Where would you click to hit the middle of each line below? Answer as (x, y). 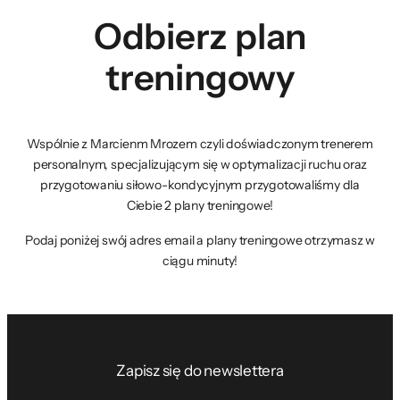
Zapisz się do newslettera (200, 371)
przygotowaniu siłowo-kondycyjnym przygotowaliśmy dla (200, 185)
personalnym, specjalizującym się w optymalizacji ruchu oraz (200, 165)
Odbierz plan (200, 37)
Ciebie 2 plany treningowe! (200, 206)
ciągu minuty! (200, 261)
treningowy (200, 78)
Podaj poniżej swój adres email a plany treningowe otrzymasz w (200, 241)
